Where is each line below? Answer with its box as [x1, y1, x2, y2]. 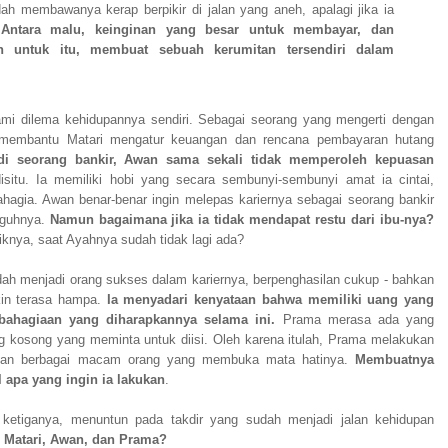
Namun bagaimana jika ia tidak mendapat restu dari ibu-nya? [49, 213, 435, 227]
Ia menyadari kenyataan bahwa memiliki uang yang [101, 293, 434, 307]
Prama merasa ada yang [275, 313, 435, 327]
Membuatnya [355, 353, 434, 367]
